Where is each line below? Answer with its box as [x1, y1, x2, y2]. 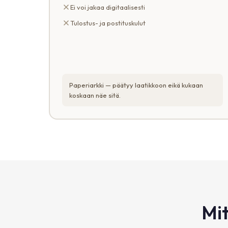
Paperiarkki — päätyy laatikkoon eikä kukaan [69, 81, 203, 90]
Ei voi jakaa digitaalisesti [70, 3, 145, 11]
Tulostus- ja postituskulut [70, 18, 146, 27]
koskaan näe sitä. [69, 91, 121, 100]
